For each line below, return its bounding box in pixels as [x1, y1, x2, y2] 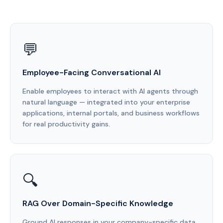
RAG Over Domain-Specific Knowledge [22, 198, 173, 209]
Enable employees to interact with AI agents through [22, 87, 198, 96]
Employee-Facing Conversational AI [22, 67, 161, 78]
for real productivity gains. [22, 119, 110, 128]
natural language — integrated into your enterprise [22, 98, 190, 107]
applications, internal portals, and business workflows [22, 109, 200, 117]
